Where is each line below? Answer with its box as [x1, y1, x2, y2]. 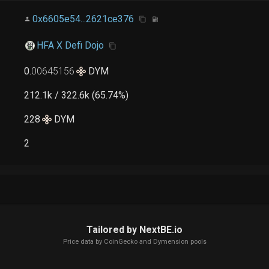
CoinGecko [103, 238, 138, 246]
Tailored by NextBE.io [86, 224, 183, 236]
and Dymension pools [137, 238, 207, 246]
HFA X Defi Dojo [36, 39, 104, 51]
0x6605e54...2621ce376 [32, 13, 134, 25]
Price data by [62, 238, 104, 246]
